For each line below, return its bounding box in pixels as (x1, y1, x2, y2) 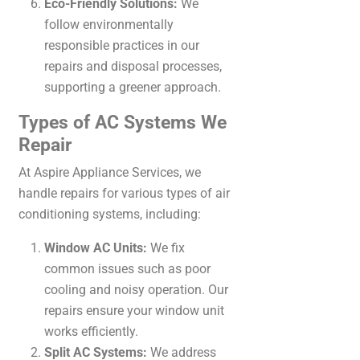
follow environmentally (44, 16, 174, 32)
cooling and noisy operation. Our (44, 281, 228, 297)
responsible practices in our (44, 37, 199, 53)
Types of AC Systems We (18, 110, 227, 133)
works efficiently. (44, 323, 138, 339)
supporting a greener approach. (44, 79, 221, 95)
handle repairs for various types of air (18, 185, 230, 201)
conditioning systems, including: (18, 206, 201, 222)
